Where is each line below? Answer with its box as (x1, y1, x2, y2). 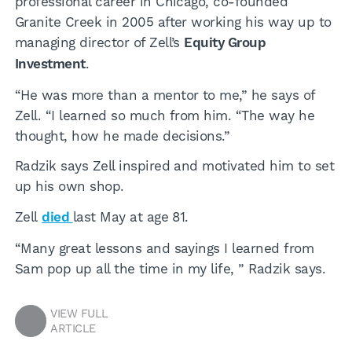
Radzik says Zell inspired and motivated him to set (14, 158, 335, 174)
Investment (14, 55, 86, 73)
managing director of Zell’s (14, 34, 185, 50)
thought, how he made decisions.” (14, 127, 230, 144)
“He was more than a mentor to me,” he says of (14, 86, 315, 103)
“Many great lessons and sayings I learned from (14, 240, 314, 257)
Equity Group (184, 34, 266, 52)
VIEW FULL (50, 306, 108, 321)
